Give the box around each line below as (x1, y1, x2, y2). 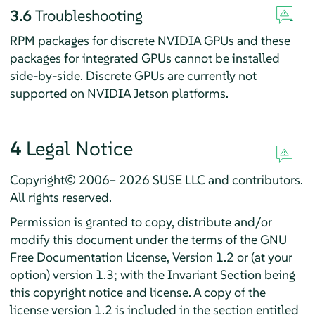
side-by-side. (9, 67, 86, 84)
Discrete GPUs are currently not (85, 67, 257, 84)
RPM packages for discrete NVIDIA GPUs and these (9, 32, 290, 49)
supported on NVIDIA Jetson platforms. (9, 85, 229, 102)
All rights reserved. (9, 189, 112, 206)
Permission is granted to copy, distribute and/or (9, 214, 272, 231)
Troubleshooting (34, 6, 143, 26)
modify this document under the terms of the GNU (9, 231, 287, 248)
